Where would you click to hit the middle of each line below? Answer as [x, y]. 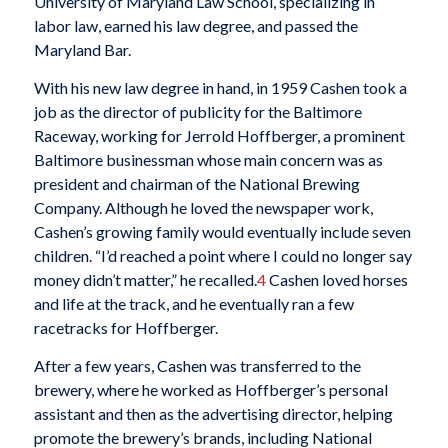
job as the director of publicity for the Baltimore [197, 112]
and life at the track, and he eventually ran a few [193, 304]
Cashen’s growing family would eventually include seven [222, 232]
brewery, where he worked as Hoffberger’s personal [210, 389]
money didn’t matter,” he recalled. [145, 280]
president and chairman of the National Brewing [196, 184]
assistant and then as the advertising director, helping [213, 413]
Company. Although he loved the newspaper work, [203, 208]
